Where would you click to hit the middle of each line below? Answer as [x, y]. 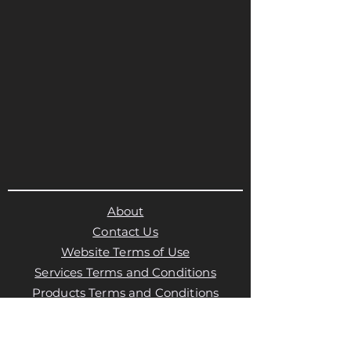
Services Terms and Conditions [125, 272]
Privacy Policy [125, 313]
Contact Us [125, 232]
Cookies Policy [125, 333]
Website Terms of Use [125, 252]
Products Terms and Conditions [125, 293]
